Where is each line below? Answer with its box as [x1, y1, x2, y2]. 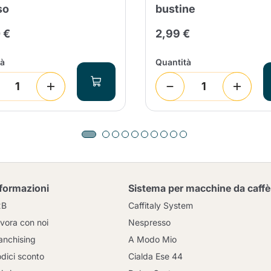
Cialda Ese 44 [128, 251, 183, 261]
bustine [155, 2, 195, 15]
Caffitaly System [128, 200, 193, 211]
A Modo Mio [128, 234, 177, 244]
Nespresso [128, 217, 171, 227]
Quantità [155, 56, 191, 67]
